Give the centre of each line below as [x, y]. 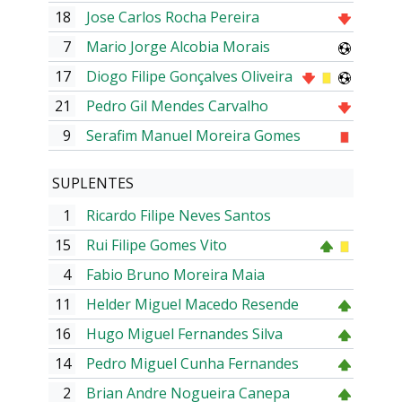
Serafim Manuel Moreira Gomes [193, 135]
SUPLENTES [93, 183]
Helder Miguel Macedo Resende [192, 304]
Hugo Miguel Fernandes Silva [184, 334]
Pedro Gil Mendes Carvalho [177, 106]
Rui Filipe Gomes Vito [157, 245]
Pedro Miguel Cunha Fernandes [192, 363]
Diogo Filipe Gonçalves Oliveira [189, 76]
